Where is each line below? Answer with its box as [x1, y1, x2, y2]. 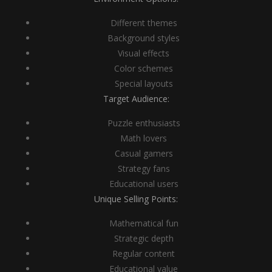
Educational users [109, 178, 178, 189]
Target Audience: [103, 93, 169, 104]
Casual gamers [114, 148, 173, 159]
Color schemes [114, 63, 173, 74]
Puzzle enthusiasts [107, 117, 180, 129]
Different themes [110, 17, 177, 29]
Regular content [112, 248, 175, 259]
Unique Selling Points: [94, 193, 178, 205]
